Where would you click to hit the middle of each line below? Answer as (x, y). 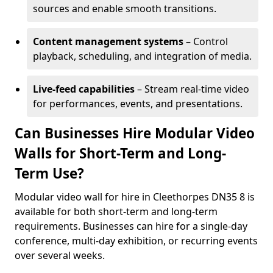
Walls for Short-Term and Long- (120, 153)
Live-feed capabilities (84, 89)
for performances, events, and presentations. (138, 104)
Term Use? (49, 173)
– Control (206, 41)
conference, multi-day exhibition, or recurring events (136, 241)
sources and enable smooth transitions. (125, 9)
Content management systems (108, 41)
